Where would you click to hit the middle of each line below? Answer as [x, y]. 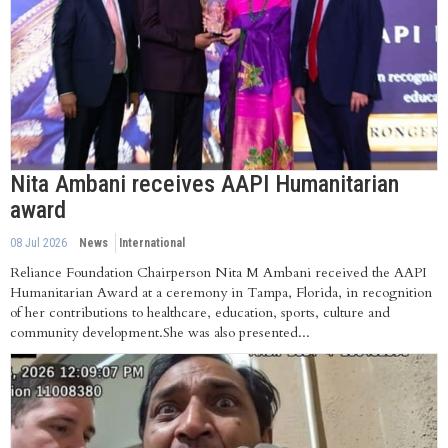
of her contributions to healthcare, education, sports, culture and [200, 312]
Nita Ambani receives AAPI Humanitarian [204, 183]
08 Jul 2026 [38, 242]
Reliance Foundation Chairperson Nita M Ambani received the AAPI [218, 272]
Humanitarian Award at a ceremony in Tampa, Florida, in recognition [221, 292]
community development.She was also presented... [160, 332]
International [152, 242]
